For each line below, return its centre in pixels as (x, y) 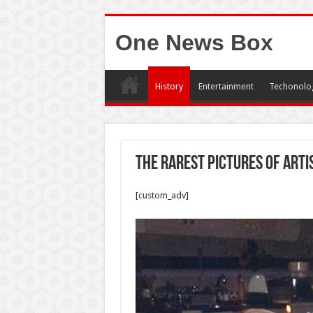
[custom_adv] (162, 195)
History (169, 86)
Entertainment (226, 86)
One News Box (194, 43)
